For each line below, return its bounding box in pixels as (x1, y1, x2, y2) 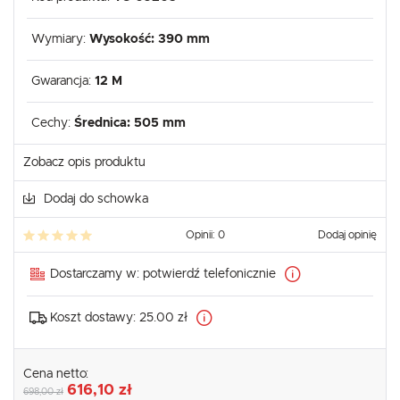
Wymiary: (31, 33, 89, 46)
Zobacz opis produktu (23, 156, 146, 170)
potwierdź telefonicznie (143, 268, 276, 281)
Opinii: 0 (185, 229, 225, 241)
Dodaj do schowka (44, 193, 148, 206)
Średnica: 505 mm (74, 117, 186, 130)
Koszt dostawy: (50, 312, 139, 325)
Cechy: (31, 117, 74, 130)
